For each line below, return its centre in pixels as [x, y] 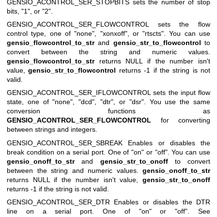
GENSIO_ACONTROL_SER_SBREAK [68, 143]
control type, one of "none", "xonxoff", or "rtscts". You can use [108, 34]
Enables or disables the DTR [162, 202]
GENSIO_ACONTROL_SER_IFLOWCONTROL [80, 93]
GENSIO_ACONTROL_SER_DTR [61, 202]
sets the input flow [182, 93]
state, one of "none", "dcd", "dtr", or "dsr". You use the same [108, 102]
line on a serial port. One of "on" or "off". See [108, 211]
